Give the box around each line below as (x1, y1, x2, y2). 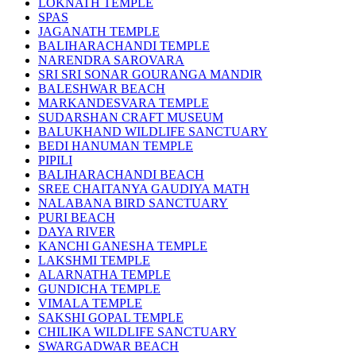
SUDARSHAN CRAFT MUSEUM (38, 110, 223, 124)
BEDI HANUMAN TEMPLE (38, 138, 193, 153)
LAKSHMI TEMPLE (38, 253, 150, 267)
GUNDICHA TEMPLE (38, 281, 161, 296)
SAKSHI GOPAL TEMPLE (38, 310, 184, 324)
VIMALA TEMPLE (38, 296, 142, 310)
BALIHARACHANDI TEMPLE (38, 38, 210, 52)
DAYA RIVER (38, 224, 115, 238)
